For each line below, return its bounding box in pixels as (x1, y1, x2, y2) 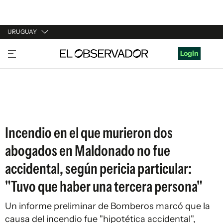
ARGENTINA (7, 65, 48, 74)
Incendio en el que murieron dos (5, 123, 173, 142)
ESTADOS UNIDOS (7, 103, 69, 111)
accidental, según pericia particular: (5, 159, 192, 178)
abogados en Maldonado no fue (5, 141, 170, 160)
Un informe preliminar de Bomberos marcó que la (5, 201, 210, 212)
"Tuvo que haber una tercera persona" (5, 177, 203, 196)
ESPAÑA (7, 84, 35, 93)
